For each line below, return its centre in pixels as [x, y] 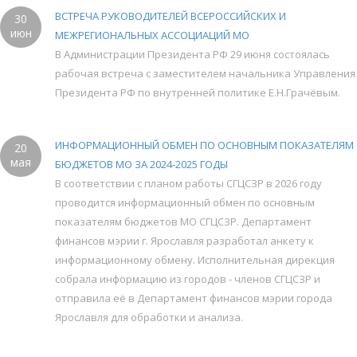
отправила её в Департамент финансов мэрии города [194, 298]
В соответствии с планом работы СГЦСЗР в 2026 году [188, 183]
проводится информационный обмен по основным [185, 202]
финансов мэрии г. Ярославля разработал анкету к [184, 240]
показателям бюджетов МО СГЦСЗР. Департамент [183, 221]
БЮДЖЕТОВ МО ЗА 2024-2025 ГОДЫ [141, 164]
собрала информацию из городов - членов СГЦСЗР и [188, 279]
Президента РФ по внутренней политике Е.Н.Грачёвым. [198, 92]
